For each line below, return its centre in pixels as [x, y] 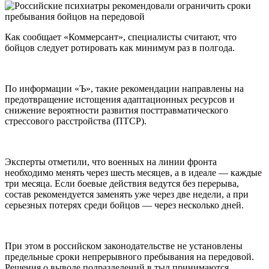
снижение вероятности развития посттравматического [116, 110]
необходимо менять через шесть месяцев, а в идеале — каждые [133, 172]
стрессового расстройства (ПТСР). [76, 121]
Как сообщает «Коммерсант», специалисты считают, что [121, 37]
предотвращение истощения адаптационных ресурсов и [120, 99]
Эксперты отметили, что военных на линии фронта [111, 162]
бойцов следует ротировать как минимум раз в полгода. [120, 47]
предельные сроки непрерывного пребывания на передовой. [129, 256]
